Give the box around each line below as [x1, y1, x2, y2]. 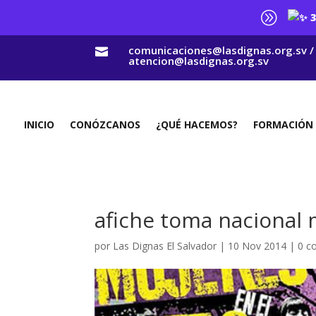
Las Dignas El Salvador [113, 239, 217, 253]
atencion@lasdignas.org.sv [128, 54, 269, 68]
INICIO [24, 117, 55, 131]
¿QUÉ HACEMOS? [156, 117, 238, 131]
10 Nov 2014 [228, 239, 287, 253]
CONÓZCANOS [70, 117, 141, 131]
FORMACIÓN [253, 117, 314, 131]
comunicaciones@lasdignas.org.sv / [128, 43, 314, 57]
